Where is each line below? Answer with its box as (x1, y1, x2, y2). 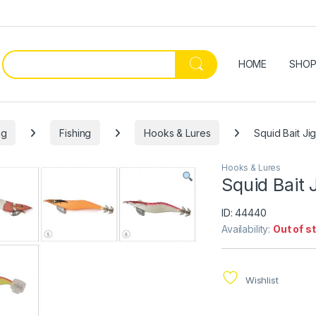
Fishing (59, 126, 92, 139)
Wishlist (245, 274, 279, 286)
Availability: (221, 222, 274, 235)
